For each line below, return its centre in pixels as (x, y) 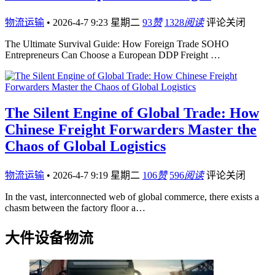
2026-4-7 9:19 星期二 (98, 175)
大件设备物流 (49, 238)
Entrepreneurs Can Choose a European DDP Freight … (113, 55)
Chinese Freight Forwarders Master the (131, 130)
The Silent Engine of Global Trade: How (132, 113)
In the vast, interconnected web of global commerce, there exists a (132, 197)
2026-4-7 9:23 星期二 (98, 23)
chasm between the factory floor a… (75, 208)
